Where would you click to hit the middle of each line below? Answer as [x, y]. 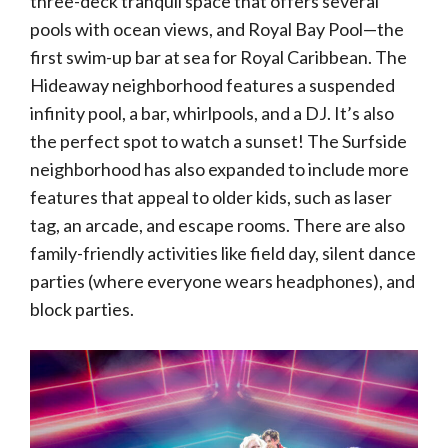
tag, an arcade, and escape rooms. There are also [217, 225]
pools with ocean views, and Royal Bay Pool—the [217, 29]
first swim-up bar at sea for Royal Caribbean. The [218, 57]
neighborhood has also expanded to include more [219, 169]
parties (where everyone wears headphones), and [222, 281]
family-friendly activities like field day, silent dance [223, 253]
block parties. [82, 309]
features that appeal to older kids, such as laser [211, 197]
